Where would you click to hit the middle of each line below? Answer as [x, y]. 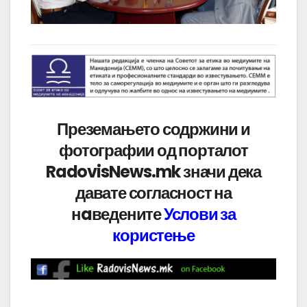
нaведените [117, 214]
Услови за [199, 214]
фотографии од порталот [153, 150]
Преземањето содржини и [153, 129]
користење [153, 235]
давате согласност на [153, 193]
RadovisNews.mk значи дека [153, 171]
